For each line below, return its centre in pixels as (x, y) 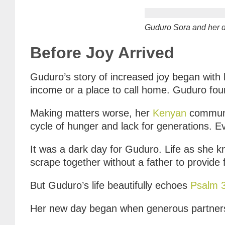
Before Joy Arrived (102, 52)
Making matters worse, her (91, 113)
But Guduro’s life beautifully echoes (110, 185)
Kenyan (170, 113)
